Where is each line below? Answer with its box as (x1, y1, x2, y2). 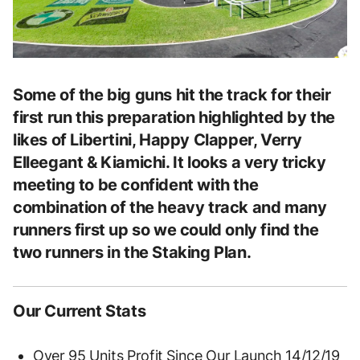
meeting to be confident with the (13, 174, 259, 194)
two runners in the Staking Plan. (13, 242, 252, 262)
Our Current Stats (13, 301, 146, 321)
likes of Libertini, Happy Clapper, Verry (13, 129, 303, 149)
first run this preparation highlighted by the (13, 107, 336, 127)
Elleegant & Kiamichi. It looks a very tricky (13, 152, 326, 172)
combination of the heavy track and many (13, 197, 327, 217)
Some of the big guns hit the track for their (13, 84, 331, 104)
